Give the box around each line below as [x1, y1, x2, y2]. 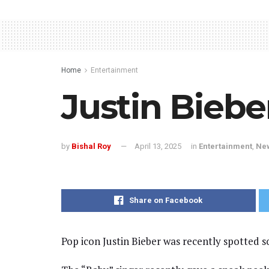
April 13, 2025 [134, 141, 181, 151]
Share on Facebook [129, 195, 203, 205]
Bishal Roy [71, 141, 111, 151]
